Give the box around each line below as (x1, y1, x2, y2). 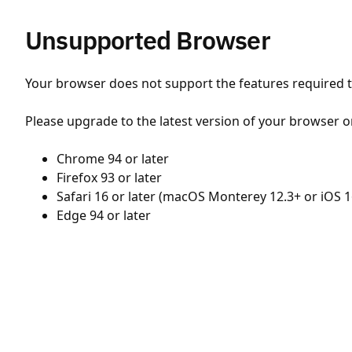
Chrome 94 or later (57, 150, 169, 167)
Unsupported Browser (25, 24, 270, 57)
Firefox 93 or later (57, 169, 162, 186)
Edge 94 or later (57, 207, 151, 224)
